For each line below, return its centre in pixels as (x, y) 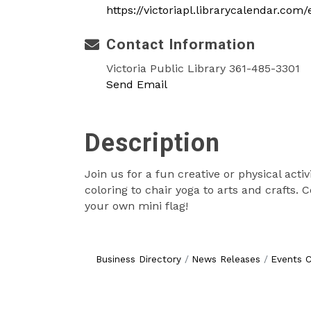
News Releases (226, 259)
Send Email (137, 84)
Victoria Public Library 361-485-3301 (203, 68)
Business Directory (138, 259)
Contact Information (181, 44)
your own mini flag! (136, 206)
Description (152, 143)
